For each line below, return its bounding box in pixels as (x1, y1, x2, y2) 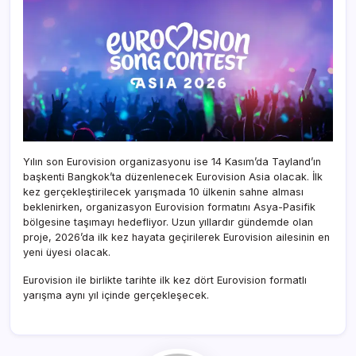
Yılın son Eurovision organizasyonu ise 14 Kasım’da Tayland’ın (23, 155, 321, 168)
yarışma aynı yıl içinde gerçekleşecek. (23, 288, 209, 301)
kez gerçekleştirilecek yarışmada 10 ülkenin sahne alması (23, 185, 304, 198)
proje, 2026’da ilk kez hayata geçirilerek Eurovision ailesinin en (23, 230, 330, 243)
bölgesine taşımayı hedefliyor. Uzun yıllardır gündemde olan (23, 215, 313, 228)
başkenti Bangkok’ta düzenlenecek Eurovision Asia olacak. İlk (23, 170, 323, 183)
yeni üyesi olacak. (23, 246, 110, 258)
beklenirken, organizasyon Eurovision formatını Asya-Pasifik (23, 200, 315, 213)
